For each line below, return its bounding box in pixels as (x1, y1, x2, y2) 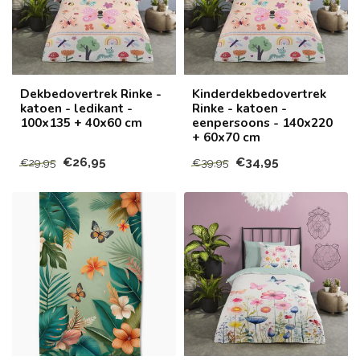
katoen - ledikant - (20, 99, 133, 117)
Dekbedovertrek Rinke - (20, 84, 162, 102)
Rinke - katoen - (192, 99, 287, 117)
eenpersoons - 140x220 (192, 113, 333, 131)
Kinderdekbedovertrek (192, 84, 326, 102)
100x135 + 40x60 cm (20, 113, 142, 131)
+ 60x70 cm (192, 128, 260, 145)
